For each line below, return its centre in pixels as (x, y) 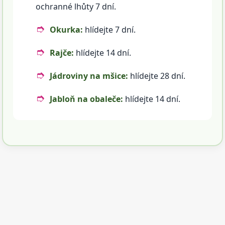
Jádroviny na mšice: (89, 76)
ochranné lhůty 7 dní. (76, 7)
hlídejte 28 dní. (157, 76)
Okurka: (67, 30)
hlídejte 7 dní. (109, 30)
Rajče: (62, 53)
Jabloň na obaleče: (87, 99)
